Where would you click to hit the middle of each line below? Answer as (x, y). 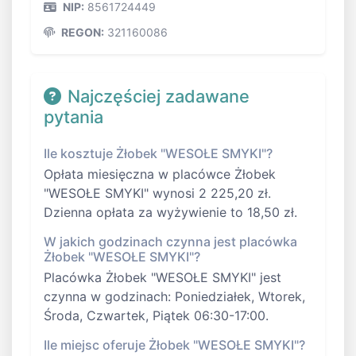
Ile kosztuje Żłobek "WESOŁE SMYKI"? (158, 154)
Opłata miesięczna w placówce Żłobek (160, 174)
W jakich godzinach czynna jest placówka (170, 242)
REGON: (83, 33)
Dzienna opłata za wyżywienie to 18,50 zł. (170, 213)
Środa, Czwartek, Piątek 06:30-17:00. (156, 316)
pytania (74, 117)
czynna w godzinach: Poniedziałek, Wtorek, (174, 297)
